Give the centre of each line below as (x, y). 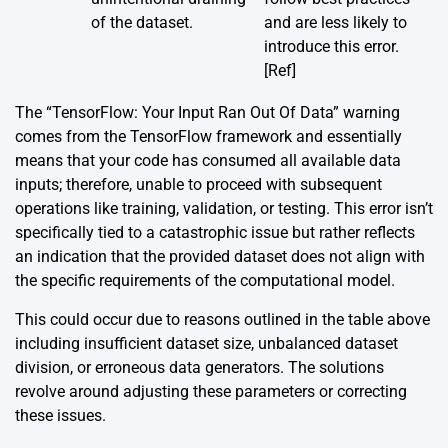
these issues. (60, 415)
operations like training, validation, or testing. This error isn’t (224, 208)
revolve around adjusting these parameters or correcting (211, 391)
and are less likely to (335, 22)
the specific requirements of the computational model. (205, 280)
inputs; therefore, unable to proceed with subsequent (198, 184)
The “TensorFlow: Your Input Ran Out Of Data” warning (207, 112)
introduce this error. (331, 46)
